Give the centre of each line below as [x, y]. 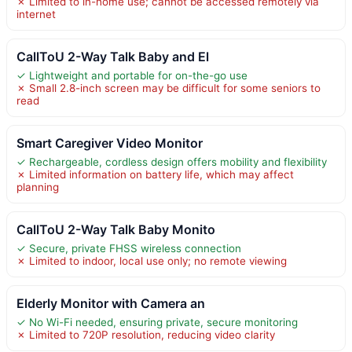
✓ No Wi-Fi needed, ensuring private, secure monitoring [157, 322]
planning [38, 187]
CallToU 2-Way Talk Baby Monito [116, 229]
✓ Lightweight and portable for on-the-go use [132, 75]
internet [36, 14]
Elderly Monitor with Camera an [111, 303]
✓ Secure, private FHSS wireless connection [129, 248]
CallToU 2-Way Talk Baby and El [113, 56]
